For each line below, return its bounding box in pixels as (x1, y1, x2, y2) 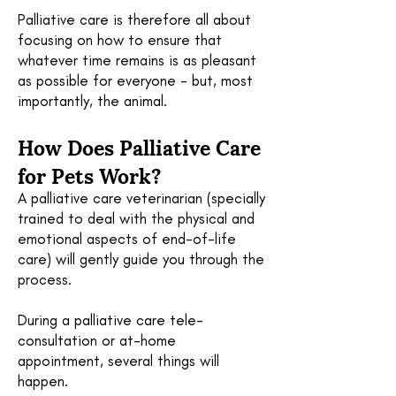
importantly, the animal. (18, 92, 171, 110)
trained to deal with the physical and (18, 209, 255, 227)
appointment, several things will (18, 352, 219, 369)
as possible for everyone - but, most (18, 72, 253, 89)
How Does (18, 130, 119, 162)
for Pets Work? (18, 158, 162, 190)
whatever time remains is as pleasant (18, 51, 256, 69)
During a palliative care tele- (18, 311, 203, 329)
